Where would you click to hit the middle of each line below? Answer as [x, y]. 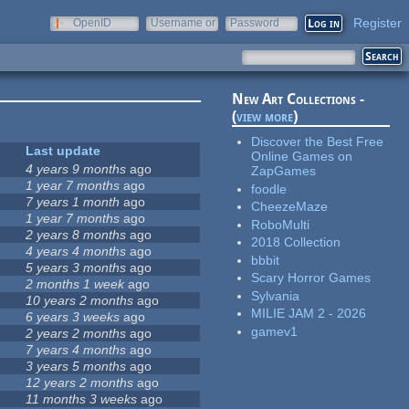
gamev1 [275, 331]
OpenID [92, 23]
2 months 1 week [75, 284]
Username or [183, 23]
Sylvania [276, 295]
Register [378, 23]
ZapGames [284, 171]
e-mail [166, 36]
